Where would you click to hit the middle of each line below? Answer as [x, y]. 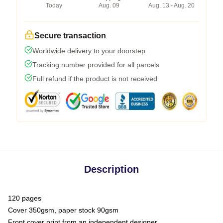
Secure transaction [70, 35]
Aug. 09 [109, 5]
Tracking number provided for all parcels [96, 64]
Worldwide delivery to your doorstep [89, 51]
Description [111, 169]
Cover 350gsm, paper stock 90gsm [63, 210]
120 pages [25, 198]
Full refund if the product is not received [95, 78]
